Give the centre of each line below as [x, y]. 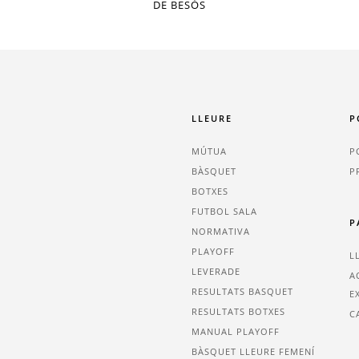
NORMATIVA [221, 232]
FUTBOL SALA [224, 212]
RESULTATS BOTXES [238, 312]
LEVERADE [216, 272]
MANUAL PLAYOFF [236, 332]
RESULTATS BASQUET [242, 292]
